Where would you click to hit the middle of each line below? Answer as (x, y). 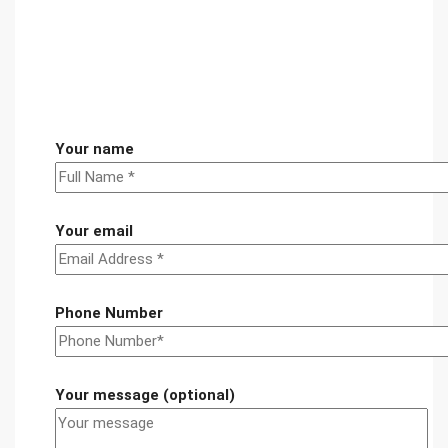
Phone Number (109, 313)
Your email (94, 231)
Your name (94, 149)
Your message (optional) (145, 395)
